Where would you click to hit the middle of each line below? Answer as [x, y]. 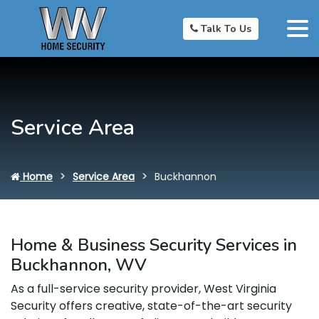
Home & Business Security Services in [154, 245]
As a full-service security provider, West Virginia [143, 289]
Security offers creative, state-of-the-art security [151, 306]
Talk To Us [225, 28]
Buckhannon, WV [79, 265]
